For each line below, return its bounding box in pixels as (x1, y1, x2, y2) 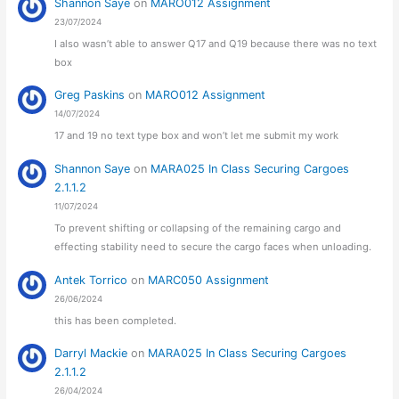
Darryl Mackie (54, 346, 128, 361)
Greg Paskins (54, 88, 126, 102)
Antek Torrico (54, 273, 128, 287)
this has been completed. (54, 313, 177, 327)
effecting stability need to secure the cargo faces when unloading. (54, 240, 372, 254)
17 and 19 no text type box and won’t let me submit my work (54, 129, 339, 142)
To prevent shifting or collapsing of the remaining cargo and (54, 222, 342, 235)
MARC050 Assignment (148, 273, 270, 287)
